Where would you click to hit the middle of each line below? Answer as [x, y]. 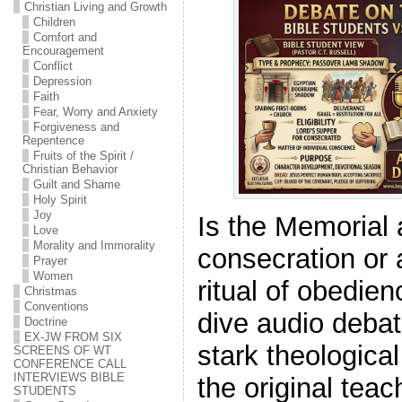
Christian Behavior [70, 169]
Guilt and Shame [76, 184]
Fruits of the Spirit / [83, 156]
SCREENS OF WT [62, 350]
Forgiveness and [76, 127]
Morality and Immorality [94, 245]
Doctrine [45, 322]
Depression [62, 81]
